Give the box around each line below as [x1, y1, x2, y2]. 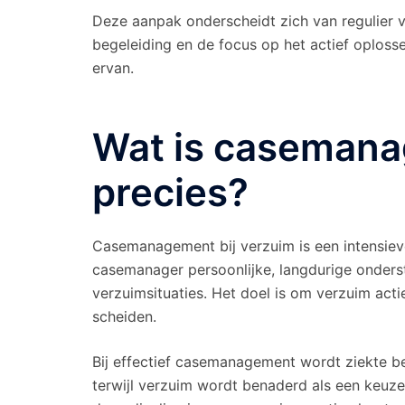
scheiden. [92, 307, 156, 326]
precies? [92, 169, 249, 216]
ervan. [92, 59, 134, 77]
